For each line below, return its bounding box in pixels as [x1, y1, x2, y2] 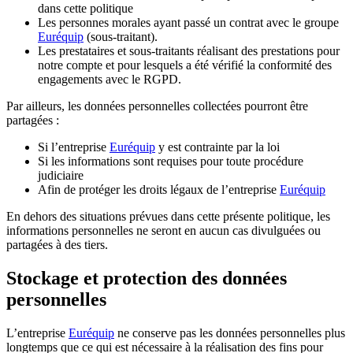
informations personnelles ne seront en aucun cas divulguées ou [6, 223, 321, 237]
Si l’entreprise [38, 139, 110, 154]
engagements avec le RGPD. [38, 72, 181, 86]
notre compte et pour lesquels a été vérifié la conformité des [38, 58, 332, 72]
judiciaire [38, 168, 84, 182]
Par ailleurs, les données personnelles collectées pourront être [6, 98, 308, 113]
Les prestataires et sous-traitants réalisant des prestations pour [38, 43, 340, 58]
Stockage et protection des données [6, 267, 287, 288]
